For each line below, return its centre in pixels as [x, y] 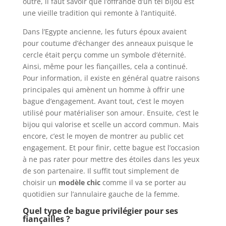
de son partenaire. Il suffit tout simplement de [101, 171]
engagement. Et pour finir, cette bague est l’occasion [111, 148]
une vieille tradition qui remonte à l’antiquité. [99, 13]
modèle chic [80, 183]
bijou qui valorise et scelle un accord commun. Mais [110, 125]
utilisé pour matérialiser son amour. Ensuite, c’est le [110, 113]
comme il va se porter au [144, 183]
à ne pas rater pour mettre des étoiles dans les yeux [111, 159]
